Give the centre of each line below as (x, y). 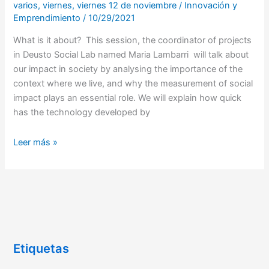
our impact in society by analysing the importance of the (128, 69)
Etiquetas (41, 249)
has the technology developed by (82, 113)
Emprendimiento (48, 18)
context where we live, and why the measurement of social (133, 84)
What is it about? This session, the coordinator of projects (133, 41)
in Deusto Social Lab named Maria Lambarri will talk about (131, 55)
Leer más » (36, 142)
